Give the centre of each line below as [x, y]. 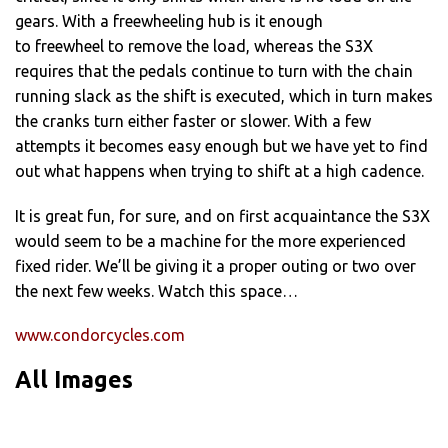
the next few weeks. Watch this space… [156, 290]
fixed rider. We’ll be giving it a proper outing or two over [215, 265]
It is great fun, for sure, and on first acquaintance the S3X [222, 215]
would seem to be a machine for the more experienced [210, 240]
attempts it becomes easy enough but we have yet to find [221, 146]
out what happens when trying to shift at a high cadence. [219, 171]
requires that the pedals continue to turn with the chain [214, 71]
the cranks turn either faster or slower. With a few [193, 121]
